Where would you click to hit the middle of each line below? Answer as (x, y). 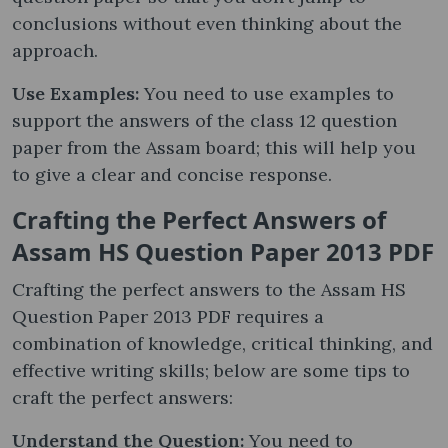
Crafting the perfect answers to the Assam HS (209, 289)
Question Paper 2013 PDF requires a (168, 316)
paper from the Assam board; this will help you (214, 147)
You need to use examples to (269, 93)
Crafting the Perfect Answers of (199, 219)
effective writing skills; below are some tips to (211, 370)
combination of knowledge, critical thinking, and (222, 343)
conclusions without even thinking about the (207, 23)
